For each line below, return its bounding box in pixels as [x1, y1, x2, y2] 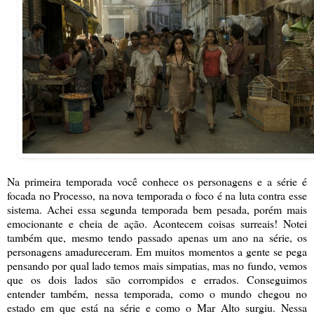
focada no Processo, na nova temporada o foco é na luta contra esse [7, 188, 307, 203]
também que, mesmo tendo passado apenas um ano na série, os [7, 230, 307, 245]
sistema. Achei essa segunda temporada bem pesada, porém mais [7, 202, 307, 217]
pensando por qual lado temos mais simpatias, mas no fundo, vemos [7, 258, 307, 273]
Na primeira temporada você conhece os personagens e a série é [7, 174, 307, 189]
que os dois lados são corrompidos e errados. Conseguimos [7, 272, 307, 287]
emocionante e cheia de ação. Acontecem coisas [7, 216, 240, 231]
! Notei [274, 216, 307, 231]
